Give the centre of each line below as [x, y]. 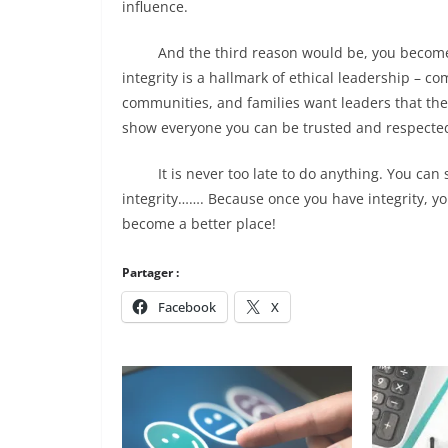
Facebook [187, 307]
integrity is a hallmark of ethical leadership [266, 77]
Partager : [150, 272]
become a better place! [199, 223]
